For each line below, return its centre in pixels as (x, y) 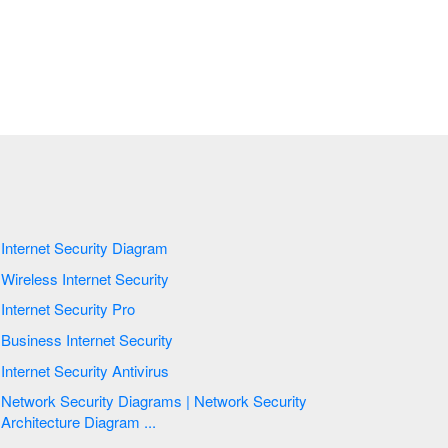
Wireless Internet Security (117, 278)
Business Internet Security (121, 340)
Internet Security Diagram (139, 248)
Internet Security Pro (123, 309)
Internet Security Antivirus (140, 370)
